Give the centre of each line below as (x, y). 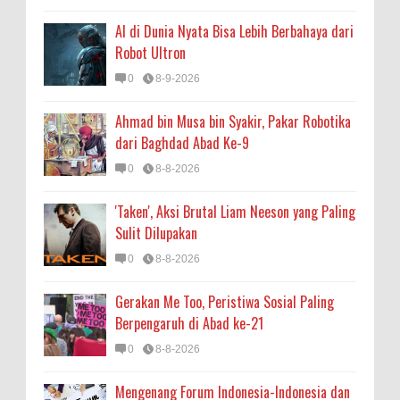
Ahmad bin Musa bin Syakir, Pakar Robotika (233, 121)
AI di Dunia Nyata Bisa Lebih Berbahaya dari (234, 31)
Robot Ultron (150, 53)
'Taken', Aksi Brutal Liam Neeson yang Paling (235, 212)
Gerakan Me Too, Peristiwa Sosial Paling (225, 302)
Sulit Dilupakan (156, 233)
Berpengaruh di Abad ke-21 (189, 323)
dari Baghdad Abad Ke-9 (182, 143)
